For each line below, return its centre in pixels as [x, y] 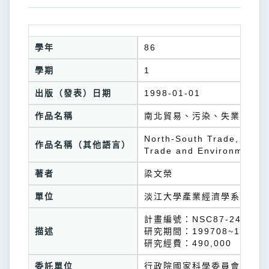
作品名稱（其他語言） [83, 145]
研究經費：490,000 [188, 243]
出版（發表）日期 [73, 93]
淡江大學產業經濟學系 [192, 196]
